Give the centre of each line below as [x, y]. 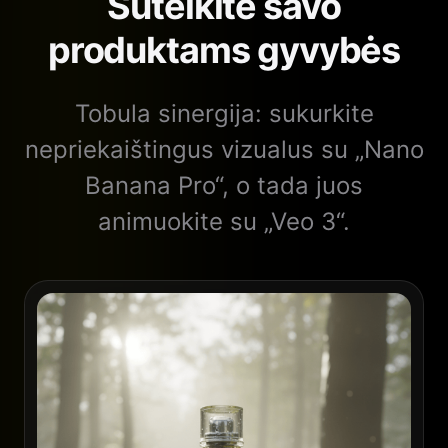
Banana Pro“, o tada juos [224, 185]
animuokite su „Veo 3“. [224, 221]
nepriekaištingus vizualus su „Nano [224, 149]
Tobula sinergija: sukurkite [224, 113]
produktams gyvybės [224, 49]
